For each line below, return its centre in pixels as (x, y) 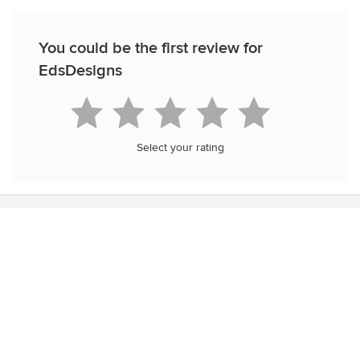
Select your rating (180, 147)
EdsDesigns (80, 71)
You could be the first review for (151, 48)
